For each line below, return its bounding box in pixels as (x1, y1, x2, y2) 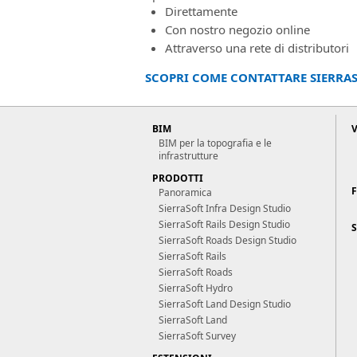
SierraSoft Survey (159, 329, 236, 343)
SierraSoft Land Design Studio (159, 297, 291, 311)
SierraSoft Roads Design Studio (159, 233, 296, 247)
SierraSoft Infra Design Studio (159, 202, 291, 215)
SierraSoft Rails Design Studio (159, 218, 290, 231)
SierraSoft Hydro (159, 281, 233, 295)
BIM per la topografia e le (159, 136, 272, 150)
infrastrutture (159, 149, 218, 163)
